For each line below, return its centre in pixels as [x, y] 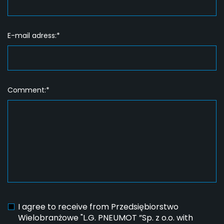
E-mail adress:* [34, 36]
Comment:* [28, 90]
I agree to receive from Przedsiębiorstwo [98, 207]
